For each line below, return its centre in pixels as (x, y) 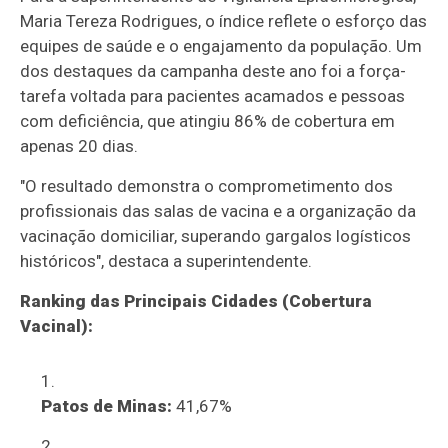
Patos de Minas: (106, 406)
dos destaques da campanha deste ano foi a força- (213, 71)
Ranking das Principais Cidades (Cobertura (196, 301)
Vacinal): (57, 326)
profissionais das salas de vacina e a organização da (218, 211)
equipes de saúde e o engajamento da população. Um (221, 46)
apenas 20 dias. (79, 146)
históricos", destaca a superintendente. (166, 261)
